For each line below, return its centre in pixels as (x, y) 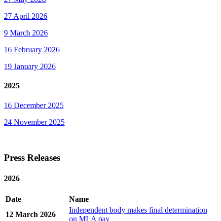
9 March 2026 (26, 33)
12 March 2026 (31, 214)
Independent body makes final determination (138, 210)
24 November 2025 (34, 122)
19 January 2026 (30, 66)
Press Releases (32, 158)
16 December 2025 (34, 105)
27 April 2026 (26, 16)
